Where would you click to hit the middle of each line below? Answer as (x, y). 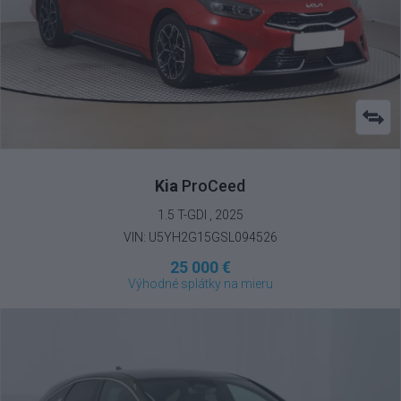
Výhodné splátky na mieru (200, 283)
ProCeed (212, 185)
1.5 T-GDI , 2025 (200, 214)
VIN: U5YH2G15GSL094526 (200, 237)
